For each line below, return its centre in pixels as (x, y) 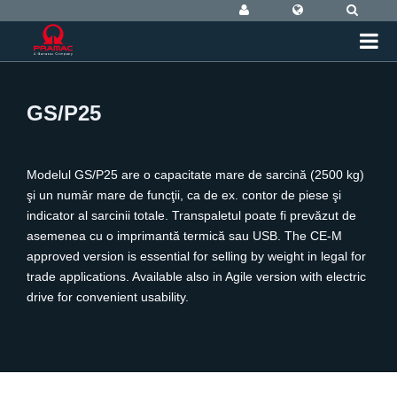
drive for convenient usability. (108, 297)
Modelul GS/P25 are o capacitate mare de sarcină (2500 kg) (195, 175)
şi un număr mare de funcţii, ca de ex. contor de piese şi (184, 195)
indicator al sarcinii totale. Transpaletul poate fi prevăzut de (191, 215)
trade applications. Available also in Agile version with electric (196, 276)
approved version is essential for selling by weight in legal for (196, 256)
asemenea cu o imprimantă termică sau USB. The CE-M (184, 236)
